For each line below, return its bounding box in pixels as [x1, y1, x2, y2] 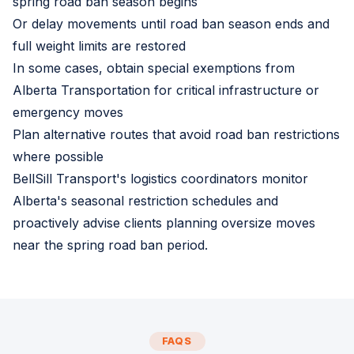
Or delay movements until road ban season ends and [13, 15, 330, 32]
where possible [13, 148, 104, 164]
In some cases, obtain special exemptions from [13, 59, 295, 76]
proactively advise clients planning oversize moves [13, 214, 315, 231]
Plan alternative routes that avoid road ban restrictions [13, 126, 340, 142]
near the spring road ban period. [13, 236, 208, 253]
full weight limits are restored [13, 37, 186, 54]
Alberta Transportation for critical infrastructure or [13, 81, 319, 98]
